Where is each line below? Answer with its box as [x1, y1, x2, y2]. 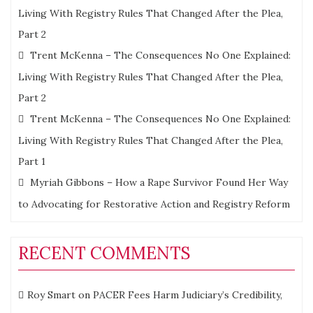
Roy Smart [27, 289, 75, 302]
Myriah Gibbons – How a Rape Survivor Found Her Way [30, 176, 288, 189]
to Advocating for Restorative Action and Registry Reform [18, 198, 290, 211]
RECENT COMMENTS [18, 242, 191, 265]
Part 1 [18, 155, 45, 168]
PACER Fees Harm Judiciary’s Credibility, [93, 289, 282, 302]
